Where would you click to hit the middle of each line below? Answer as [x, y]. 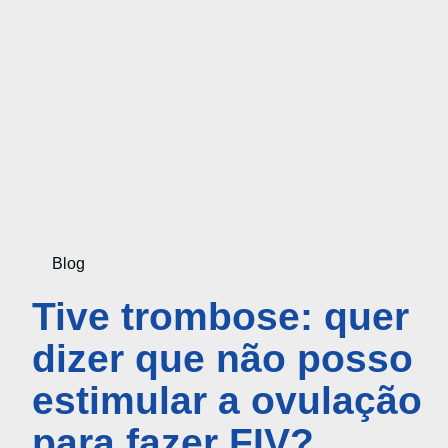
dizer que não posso [222, 358]
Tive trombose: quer [220, 316]
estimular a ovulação [227, 400]
